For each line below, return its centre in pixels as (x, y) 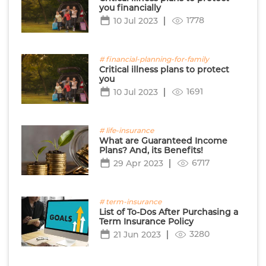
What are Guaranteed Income (163, 140)
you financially (130, 7)
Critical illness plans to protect (164, 69)
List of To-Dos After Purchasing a (168, 212)
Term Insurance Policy (146, 221)
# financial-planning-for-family (154, 59)
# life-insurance (126, 130)
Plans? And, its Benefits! (151, 150)
